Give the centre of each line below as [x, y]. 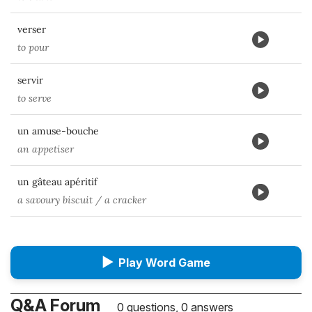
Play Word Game [164, 263]
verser [32, 29]
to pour [33, 47]
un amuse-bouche [58, 131]
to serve [34, 98]
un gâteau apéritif [57, 182]
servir [30, 80]
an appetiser [46, 149]
